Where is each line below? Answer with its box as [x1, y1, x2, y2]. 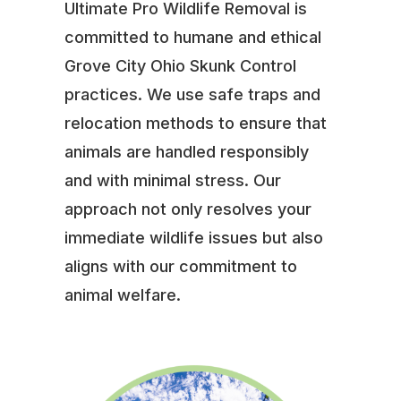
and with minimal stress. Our [64, 170, 281, 190]
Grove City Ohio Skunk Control [64, 55, 296, 75]
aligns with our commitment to [64, 256, 297, 276]
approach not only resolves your [64, 199, 311, 218]
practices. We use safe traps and [64, 84, 320, 104]
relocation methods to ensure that [64, 113, 327, 132]
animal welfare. [64, 285, 181, 304]
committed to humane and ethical [64, 27, 321, 47]
